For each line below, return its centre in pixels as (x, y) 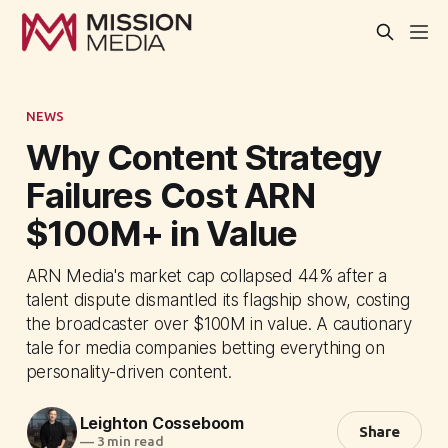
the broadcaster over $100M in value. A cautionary (218, 323)
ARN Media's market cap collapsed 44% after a (206, 275)
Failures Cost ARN (170, 194)
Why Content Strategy (203, 156)
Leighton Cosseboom (161, 423)
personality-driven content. (128, 371)
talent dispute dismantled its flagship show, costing (217, 299)
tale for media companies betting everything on (205, 347)
